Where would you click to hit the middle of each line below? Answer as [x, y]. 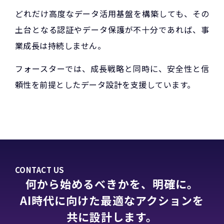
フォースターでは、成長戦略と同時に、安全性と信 [112, 68]
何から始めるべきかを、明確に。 [112, 184]
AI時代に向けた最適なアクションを [112, 200]
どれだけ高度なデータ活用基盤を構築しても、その [112, 13]
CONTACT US [40, 170]
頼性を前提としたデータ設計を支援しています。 [105, 84]
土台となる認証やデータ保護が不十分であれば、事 [112, 29]
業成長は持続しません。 [60, 45]
